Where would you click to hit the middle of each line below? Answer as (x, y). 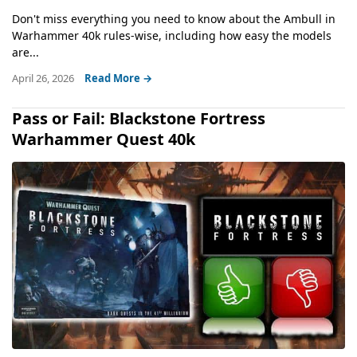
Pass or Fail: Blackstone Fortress (139, 118)
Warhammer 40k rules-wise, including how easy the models (172, 35)
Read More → (118, 78)
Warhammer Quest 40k (104, 139)
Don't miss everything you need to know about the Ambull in (174, 18)
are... (25, 52)
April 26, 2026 (44, 78)
